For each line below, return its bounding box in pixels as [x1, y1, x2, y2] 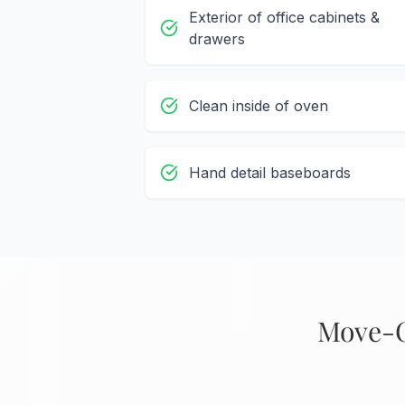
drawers [189, 30, 245, 49]
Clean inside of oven [189, 97, 328, 116]
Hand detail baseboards [189, 164, 351, 183]
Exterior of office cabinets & [189, 8, 380, 27]
